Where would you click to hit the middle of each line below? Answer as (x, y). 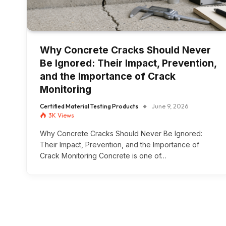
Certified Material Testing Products (89, 106)
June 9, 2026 (170, 106)
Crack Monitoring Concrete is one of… (103, 156)
